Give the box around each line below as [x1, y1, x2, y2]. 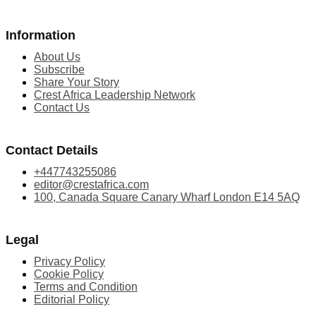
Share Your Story [34, 75, 119, 88]
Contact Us [34, 101, 90, 114]
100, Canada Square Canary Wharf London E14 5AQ [34, 190, 300, 203]
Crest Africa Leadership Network [34, 88, 195, 101]
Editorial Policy [34, 293, 109, 305]
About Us [34, 50, 80, 63]
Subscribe [34, 63, 85, 75]
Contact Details [6, 142, 98, 157]
